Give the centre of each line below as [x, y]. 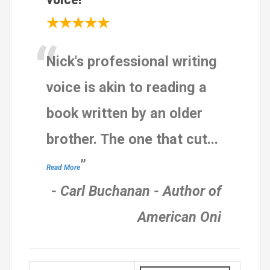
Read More [63, 167]
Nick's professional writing [132, 61]
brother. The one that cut [127, 139]
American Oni [179, 217]
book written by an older [124, 113]
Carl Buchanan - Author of [140, 191]
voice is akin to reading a [127, 87]
